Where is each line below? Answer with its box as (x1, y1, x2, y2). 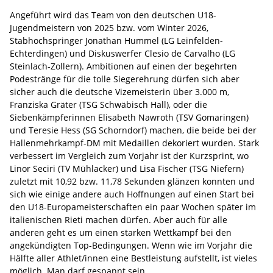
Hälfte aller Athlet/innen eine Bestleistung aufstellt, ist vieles (10, 252, 257, 264)
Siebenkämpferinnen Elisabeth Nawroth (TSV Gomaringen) (10, 111, 249, 123)
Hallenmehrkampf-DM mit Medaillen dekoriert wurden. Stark (10, 136, 259, 149)
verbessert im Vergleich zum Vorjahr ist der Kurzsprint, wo (10, 149, 249, 161)
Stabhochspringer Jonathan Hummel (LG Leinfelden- (10, 34, 223, 46)
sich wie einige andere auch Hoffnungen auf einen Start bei (10, 188, 254, 200)
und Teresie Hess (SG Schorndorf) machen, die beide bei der (10, 124, 257, 136)
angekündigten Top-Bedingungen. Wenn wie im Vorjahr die (10, 239, 252, 251)
